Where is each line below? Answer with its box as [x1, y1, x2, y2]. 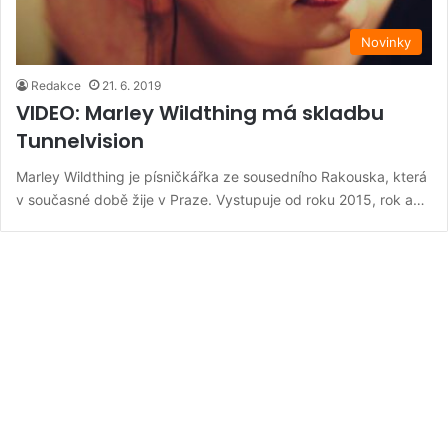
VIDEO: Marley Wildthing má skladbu [16, 98, 384, 127]
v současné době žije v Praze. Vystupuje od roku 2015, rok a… [16, 190, 425, 208]
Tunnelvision [16, 126, 144, 155]
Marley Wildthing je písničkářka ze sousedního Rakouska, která [16, 167, 427, 185]
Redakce [31, 77, 81, 93]
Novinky [361, 33, 411, 50]
